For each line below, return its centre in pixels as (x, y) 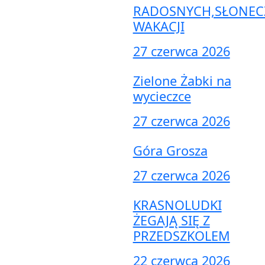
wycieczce (162, 96)
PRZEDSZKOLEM (181, 236)
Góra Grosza (170, 151)
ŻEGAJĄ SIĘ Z (171, 221)
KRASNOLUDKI (177, 205)
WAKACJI (159, 27)
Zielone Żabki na (182, 81)
